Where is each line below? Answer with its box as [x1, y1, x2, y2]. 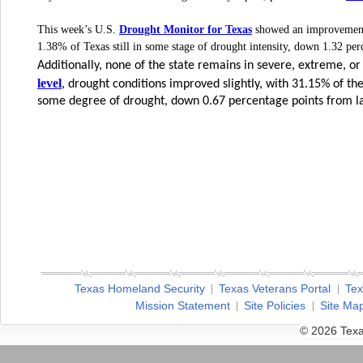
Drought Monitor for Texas [119, 23, 252, 36]
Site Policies [244, 299, 306, 312]
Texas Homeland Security [75, 282, 206, 295]
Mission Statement [135, 299, 231, 312]
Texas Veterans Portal [219, 282, 331, 295]
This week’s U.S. [37, 23, 116, 36]
